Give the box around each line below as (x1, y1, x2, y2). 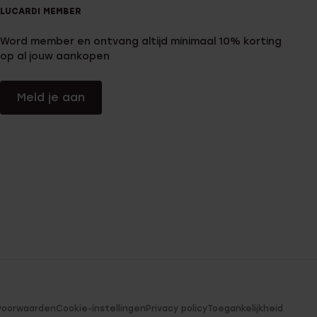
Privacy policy (146, 303, 207, 313)
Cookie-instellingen (56, 303, 146, 313)
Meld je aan (17, 90, 85, 104)
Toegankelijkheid (207, 303, 283, 313)
